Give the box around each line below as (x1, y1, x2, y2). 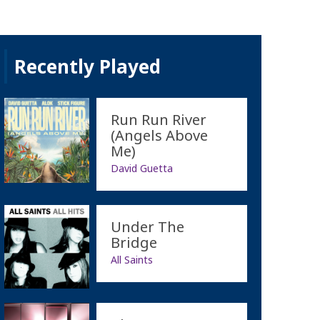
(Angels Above (110, 125, 208, 145)
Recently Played (14, 53, 161, 79)
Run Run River (110, 109, 206, 129)
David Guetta (110, 161, 173, 175)
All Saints (110, 252, 153, 266)
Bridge (110, 232, 157, 252)
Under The (110, 216, 184, 236)
